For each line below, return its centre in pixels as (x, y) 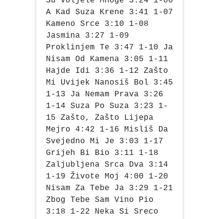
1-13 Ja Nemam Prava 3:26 (105, 95)
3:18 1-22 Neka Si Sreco (102, 212)
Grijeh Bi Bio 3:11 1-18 (102, 153)
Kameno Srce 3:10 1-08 (97, 24)
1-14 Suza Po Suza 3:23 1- (107, 106)
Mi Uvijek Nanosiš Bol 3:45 (109, 83)
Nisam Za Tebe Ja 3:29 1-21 (109, 188)
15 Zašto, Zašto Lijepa (100, 118)
